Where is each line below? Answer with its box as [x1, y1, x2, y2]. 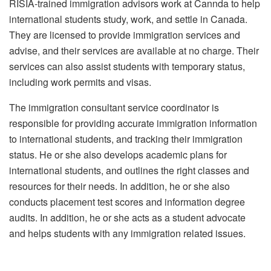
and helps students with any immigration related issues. [9, 226, 246, 241]
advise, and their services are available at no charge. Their [9, 44, 259, 58]
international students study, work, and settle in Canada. [9, 12, 247, 27]
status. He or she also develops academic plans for [9, 148, 227, 162]
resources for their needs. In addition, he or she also [9, 179, 230, 194]
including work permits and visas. [9, 75, 151, 90]
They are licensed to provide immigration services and [9, 28, 240, 42]
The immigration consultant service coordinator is [9, 100, 219, 115]
